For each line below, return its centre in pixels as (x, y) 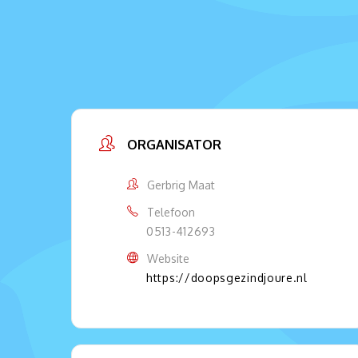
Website (168, 258)
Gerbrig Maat (181, 185)
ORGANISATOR (175, 144)
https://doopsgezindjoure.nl (227, 277)
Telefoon (171, 212)
